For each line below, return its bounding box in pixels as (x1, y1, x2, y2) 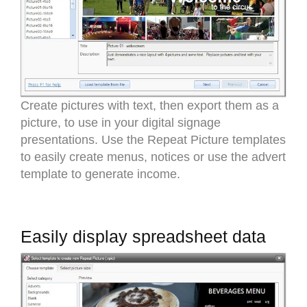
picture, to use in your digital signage (21, 115, 221, 130)
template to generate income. (21, 167, 180, 181)
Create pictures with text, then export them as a (21, 98, 279, 112)
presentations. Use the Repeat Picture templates (21, 132, 286, 147)
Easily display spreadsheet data (21, 226, 266, 246)
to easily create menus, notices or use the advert (21, 149, 286, 164)
